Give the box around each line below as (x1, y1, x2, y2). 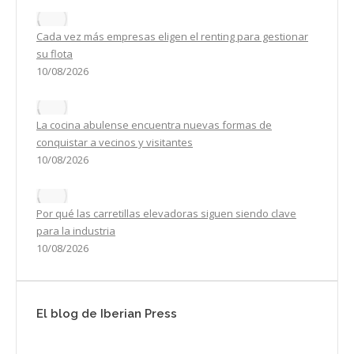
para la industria (36, 224, 115, 239)
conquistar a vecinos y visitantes (36, 135, 193, 150)
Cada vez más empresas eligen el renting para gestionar (36, 29, 308, 44)
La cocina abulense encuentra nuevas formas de (36, 118, 272, 133)
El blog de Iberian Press (36, 307, 177, 322)
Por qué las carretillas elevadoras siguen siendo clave (36, 206, 296, 221)
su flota (36, 47, 73, 62)
